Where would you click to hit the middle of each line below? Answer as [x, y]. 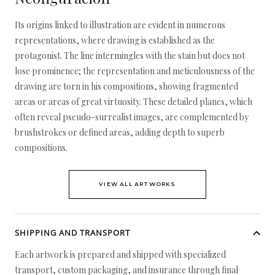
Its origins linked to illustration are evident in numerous [120, 25]
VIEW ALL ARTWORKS [137, 184]
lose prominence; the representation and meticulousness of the [135, 71]
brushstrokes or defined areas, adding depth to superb [120, 132]
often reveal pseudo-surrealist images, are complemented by [132, 117]
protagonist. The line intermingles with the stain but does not [130, 56]
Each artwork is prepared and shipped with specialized [120, 254]
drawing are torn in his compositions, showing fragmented [126, 86]
